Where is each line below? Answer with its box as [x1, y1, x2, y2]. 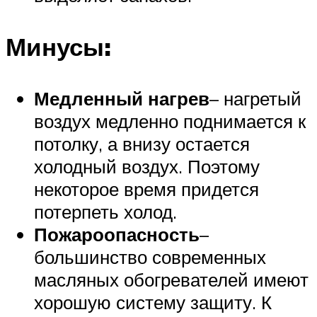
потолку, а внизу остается [34, 132, 250, 156]
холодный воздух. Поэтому [34, 155, 260, 178]
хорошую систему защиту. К [34, 291, 272, 314]
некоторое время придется [34, 178, 259, 201]
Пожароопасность [34, 223, 200, 246]
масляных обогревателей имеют [34, 268, 309, 292]
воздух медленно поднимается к [34, 110, 306, 133]
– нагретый [209, 87, 301, 110]
